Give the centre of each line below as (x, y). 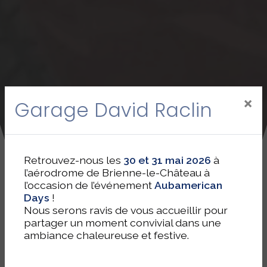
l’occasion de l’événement (89, 185)
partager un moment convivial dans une (122, 222)
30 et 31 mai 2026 (168, 160)
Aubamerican (188, 185)
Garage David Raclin (113, 110)
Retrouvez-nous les (74, 160)
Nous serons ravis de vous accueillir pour (126, 210)
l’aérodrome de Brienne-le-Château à (117, 172)
